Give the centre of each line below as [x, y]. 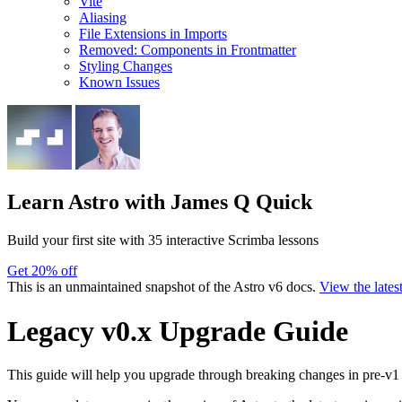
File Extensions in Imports [153, 33]
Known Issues [119, 82]
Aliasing [103, 17]
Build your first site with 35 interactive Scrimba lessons [163, 240]
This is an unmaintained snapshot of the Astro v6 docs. [163, 287]
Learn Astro [63, 202]
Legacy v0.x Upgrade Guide [178, 331]
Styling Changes [126, 66]
